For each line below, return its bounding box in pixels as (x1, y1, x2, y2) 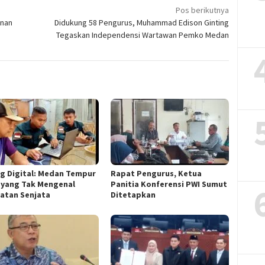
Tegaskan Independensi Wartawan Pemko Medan (56, 29, 230, 40)
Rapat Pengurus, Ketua (111, 167, 202, 179)
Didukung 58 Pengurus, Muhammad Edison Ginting (54, 17, 230, 28)
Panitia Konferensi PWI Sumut (111, 178, 228, 189)
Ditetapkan (111, 189, 156, 200)
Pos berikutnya (176, 4, 230, 15)
